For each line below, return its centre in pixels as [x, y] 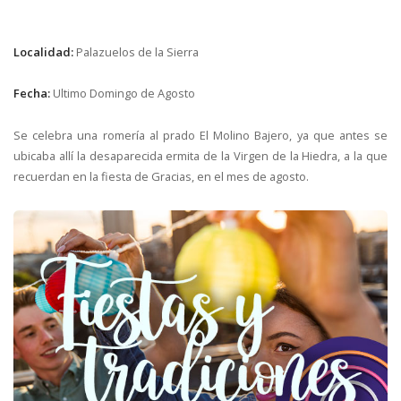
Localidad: [45, 51]
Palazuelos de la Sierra [137, 51]
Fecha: [33, 94]
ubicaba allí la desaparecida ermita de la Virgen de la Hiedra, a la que [200, 156]
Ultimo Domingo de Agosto [124, 94]
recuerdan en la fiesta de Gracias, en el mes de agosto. [161, 177]
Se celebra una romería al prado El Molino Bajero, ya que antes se [200, 136]
